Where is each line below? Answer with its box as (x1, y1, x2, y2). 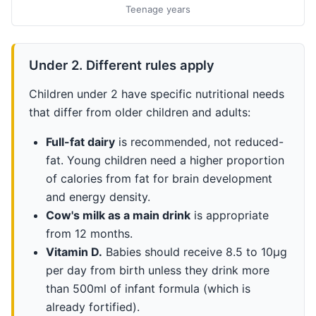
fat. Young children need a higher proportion (45, 152, 284, 167)
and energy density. (45, 189, 150, 204)
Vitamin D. (45, 244, 102, 259)
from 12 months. (45, 226, 133, 241)
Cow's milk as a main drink (45, 207, 190, 222)
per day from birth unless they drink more (45, 262, 269, 277)
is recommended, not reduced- (114, 134, 284, 149)
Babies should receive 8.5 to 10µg (102, 244, 287, 259)
